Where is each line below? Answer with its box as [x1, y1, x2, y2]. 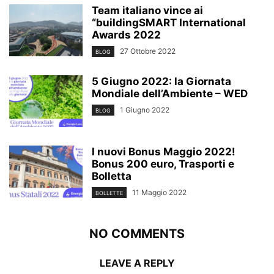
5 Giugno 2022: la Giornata [92, 75, 231, 87]
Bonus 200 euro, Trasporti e [92, 157, 234, 170]
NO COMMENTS [89, 226, 185, 242]
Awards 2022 [92, 28, 161, 41]
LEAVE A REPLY [99, 257, 175, 270]
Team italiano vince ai [92, 4, 203, 17]
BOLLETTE [95, 190, 123, 197]
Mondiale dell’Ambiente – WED [92, 87, 248, 100]
